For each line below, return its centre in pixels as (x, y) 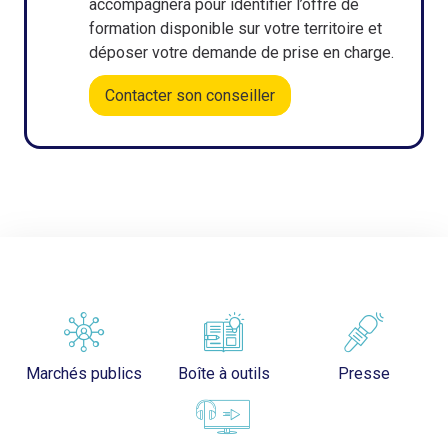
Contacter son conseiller (190, 95)
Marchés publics (84, 373)
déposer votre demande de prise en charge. (241, 52)
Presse (363, 373)
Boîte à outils (224, 373)
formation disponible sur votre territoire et (235, 28)
